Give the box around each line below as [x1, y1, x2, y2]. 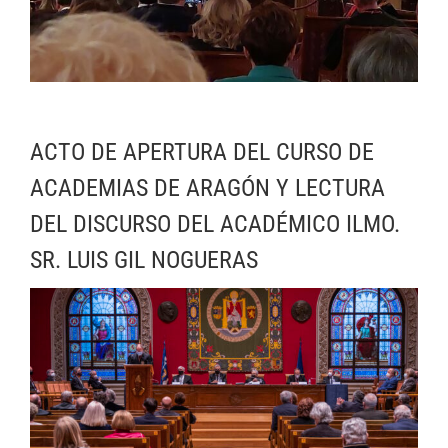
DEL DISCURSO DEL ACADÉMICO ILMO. [30, 210, 400, 239]
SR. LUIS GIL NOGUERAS [30, 246, 258, 275]
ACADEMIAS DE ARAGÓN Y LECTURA [30, 174, 385, 203]
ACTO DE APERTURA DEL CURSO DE [30, 138, 374, 167]
